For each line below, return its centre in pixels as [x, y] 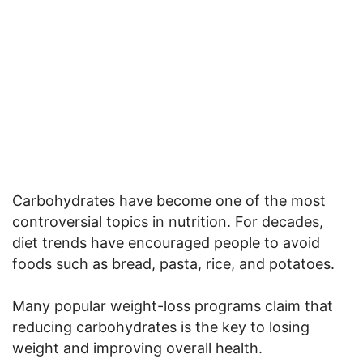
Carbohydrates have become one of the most [169, 200]
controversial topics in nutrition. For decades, [168, 221]
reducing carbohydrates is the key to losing [161, 327]
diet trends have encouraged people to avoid [166, 242]
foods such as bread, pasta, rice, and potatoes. [173, 263]
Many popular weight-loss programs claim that [173, 305]
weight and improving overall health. [137, 348]
